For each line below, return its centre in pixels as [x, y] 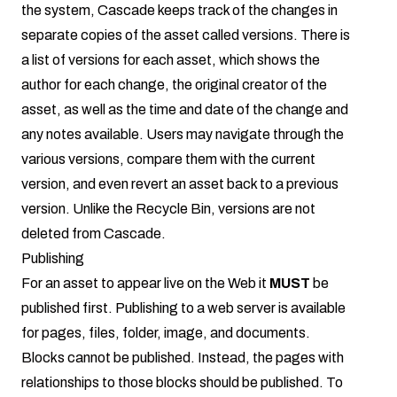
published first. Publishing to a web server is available [183, 308]
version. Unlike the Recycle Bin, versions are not [168, 209]
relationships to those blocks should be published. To [182, 383]
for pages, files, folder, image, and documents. [166, 333]
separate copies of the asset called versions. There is [186, 35]
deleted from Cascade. [93, 234]
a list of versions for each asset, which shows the [171, 60]
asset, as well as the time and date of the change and [185, 110]
